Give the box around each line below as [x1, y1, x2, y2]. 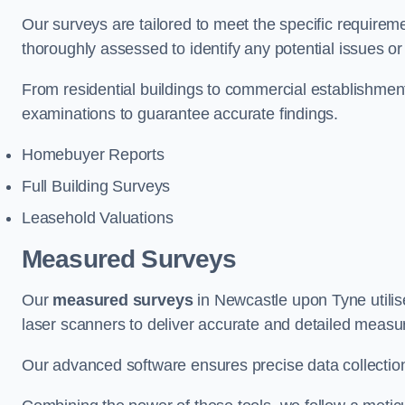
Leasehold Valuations [22, 209, 174, 227]
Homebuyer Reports [22, 146, 165, 164]
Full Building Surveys [22, 177, 171, 195]
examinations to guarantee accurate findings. [22, 105, 339, 123]
